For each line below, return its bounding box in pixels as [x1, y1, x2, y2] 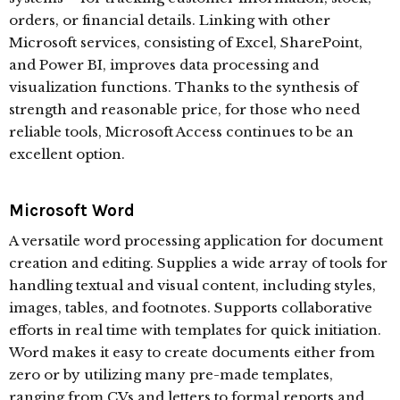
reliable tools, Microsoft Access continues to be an [9, 123, 354, 140]
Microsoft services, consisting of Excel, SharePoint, [9, 34, 362, 51]
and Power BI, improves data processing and [9, 56, 319, 73]
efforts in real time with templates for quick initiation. [9, 321, 381, 338]
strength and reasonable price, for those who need [9, 101, 360, 118]
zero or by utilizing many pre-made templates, [9, 366, 333, 383]
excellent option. [9, 146, 125, 162]
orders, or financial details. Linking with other [9, 12, 330, 29]
